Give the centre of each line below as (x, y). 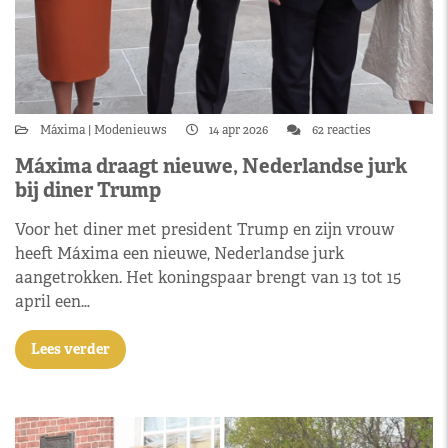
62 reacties (340, 130)
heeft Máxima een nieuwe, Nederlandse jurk (179, 253)
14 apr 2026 (238, 130)
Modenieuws (130, 130)
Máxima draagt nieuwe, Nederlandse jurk (211, 166)
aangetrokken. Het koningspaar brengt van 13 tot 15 (208, 277)
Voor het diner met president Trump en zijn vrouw (204, 229)
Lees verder (70, 349)
